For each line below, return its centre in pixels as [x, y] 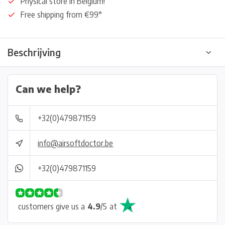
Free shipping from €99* [61, 15]
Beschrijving [34, 52]
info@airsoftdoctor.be [76, 143]
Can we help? [48, 89]
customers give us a [51, 206]
